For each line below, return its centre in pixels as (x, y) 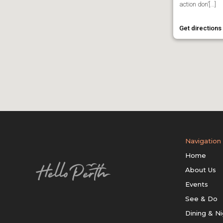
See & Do (201, 199)
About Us (201, 170)
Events (197, 184)
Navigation (203, 141)
